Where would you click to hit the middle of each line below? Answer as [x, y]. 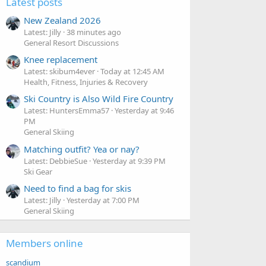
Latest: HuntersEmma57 [66, 111]
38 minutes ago [94, 32]
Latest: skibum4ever [59, 72]
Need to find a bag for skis [77, 189]
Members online [45, 243]
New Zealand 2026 [62, 20]
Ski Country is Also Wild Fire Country [99, 99]
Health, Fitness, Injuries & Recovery [86, 82]
